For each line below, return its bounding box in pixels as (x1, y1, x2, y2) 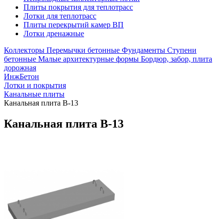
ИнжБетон (4, 72, 39, 81)
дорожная (4, 64, 36, 72)
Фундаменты (122, 46, 165, 54)
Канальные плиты (4, 90, 65, 98)
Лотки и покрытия (4, 81, 66, 89)
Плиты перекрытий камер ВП (23, 21, 124, 29)
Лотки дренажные (23, 29, 84, 38)
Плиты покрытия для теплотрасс (23, 3, 133, 11)
